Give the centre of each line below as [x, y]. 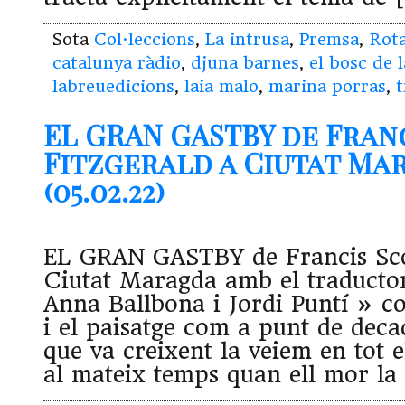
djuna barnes [245, 62]
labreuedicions [113, 86]
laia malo [221, 86]
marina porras [327, 86]
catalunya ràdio [117, 62]
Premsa [329, 39]
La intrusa [247, 39]
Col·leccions [145, 39]
